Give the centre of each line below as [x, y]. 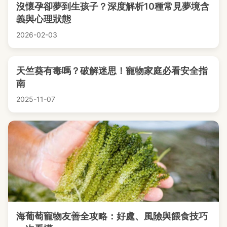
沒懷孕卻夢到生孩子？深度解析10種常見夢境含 [113, 7]
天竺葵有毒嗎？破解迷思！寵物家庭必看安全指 [112, 71]
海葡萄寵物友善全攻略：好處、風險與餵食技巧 [112, 216]
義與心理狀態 [44, 19]
